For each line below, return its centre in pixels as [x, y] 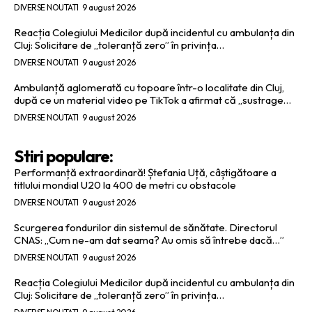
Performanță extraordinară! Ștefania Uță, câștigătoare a [145, 172]
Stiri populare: [63, 156]
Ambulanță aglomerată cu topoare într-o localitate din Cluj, [149, 87]
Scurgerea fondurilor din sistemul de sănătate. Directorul [146, 227]
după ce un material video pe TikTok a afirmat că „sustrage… [153, 100]
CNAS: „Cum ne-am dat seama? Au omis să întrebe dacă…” [149, 240]
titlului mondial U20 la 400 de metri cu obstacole [125, 185]
